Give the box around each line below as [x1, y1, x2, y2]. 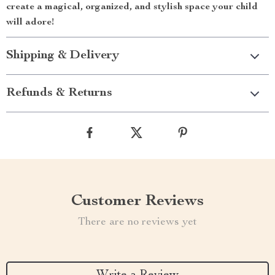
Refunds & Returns [6, 87, 112, 99]
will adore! [6, 18, 54, 28]
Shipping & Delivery [6, 50, 119, 62]
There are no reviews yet [78, 217, 197, 228]
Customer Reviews [71, 193, 204, 209]
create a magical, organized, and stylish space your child [6, 2, 258, 12]
